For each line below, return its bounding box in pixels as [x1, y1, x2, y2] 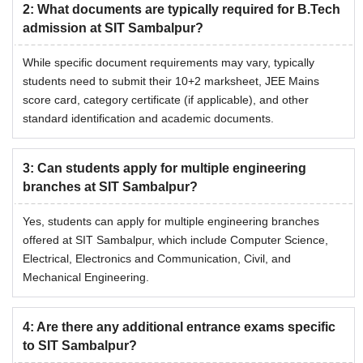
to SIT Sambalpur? [23, 339, 137, 353]
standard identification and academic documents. [23, 112, 274, 126]
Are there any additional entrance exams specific [36, 320, 335, 335]
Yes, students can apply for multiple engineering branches [23, 215, 319, 228]
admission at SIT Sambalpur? [23, 21, 203, 36]
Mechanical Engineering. [23, 271, 149, 284]
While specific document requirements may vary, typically [23, 56, 314, 70]
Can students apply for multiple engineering [37, 161, 306, 176]
